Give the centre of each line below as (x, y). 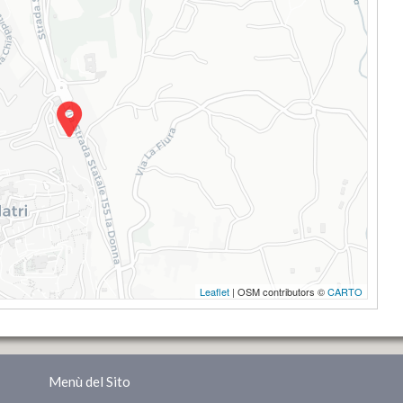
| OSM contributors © (278, 291)
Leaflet (215, 291)
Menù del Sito (90, 381)
